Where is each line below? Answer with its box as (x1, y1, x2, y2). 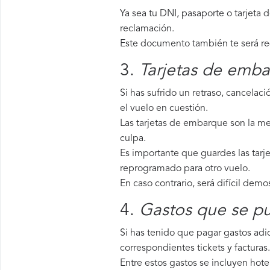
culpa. (120, 134, 146, 143)
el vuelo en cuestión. (120, 104, 208, 113)
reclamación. (120, 24, 174, 34)
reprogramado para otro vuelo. (120, 164, 250, 174)
